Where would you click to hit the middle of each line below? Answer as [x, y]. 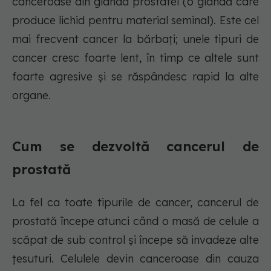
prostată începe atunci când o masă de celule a [135, 221]
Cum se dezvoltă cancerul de [135, 147]
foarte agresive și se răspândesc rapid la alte [135, 77]
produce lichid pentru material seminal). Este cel [135, 21]
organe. [31, 96]
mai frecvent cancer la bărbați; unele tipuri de [135, 39]
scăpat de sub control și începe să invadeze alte [135, 240]
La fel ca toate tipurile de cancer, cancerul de [135, 203]
